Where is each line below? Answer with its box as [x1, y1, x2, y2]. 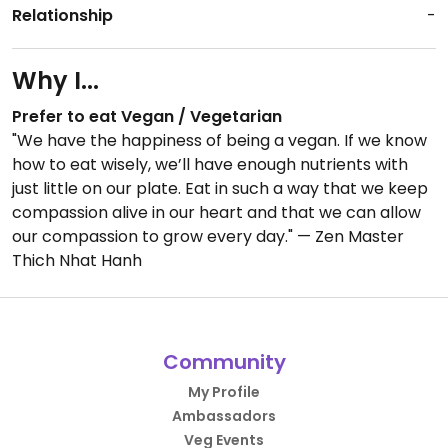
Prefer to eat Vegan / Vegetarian [12, 105, 282, 128]
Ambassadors [172, 406, 276, 426]
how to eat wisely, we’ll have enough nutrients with [12, 153, 408, 176]
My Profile [188, 382, 260, 402]
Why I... [12, 64, 99, 97]
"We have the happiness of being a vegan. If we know [12, 129, 427, 152]
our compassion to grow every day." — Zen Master [12, 225, 404, 248]
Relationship [12, 4, 113, 27]
